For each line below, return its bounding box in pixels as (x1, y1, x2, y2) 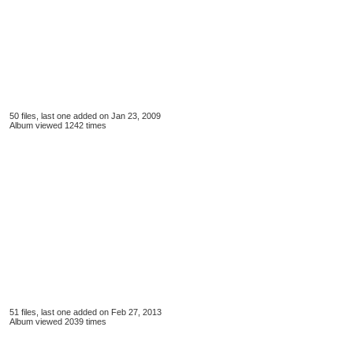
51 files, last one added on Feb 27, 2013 (9, 307, 162, 317)
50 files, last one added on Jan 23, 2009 (9, 111, 161, 121)
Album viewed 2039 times (9, 317, 106, 326)
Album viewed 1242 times (9, 121, 106, 130)
